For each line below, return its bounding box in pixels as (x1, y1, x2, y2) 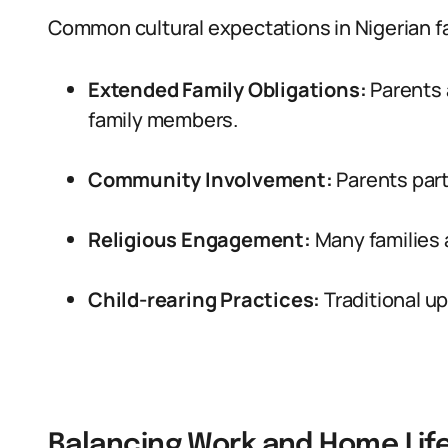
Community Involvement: (88, 166, 333, 193)
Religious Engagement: (88, 226, 311, 253)
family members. (88, 106, 239, 133)
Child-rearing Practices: (88, 286, 321, 313)
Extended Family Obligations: (88, 76, 367, 103)
